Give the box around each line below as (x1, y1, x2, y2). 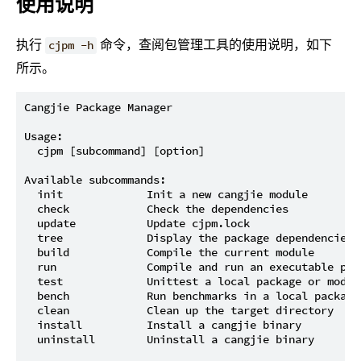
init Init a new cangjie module (24, 187, 308, 202)
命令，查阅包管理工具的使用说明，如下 (97, 35, 333, 54)
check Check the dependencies (24, 201, 288, 217)
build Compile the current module (24, 245, 314, 260)
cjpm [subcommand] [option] (24, 143, 205, 159)
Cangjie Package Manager (24, 100, 172, 115)
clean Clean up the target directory (24, 303, 334, 318)
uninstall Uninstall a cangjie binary (24, 332, 314, 347)
